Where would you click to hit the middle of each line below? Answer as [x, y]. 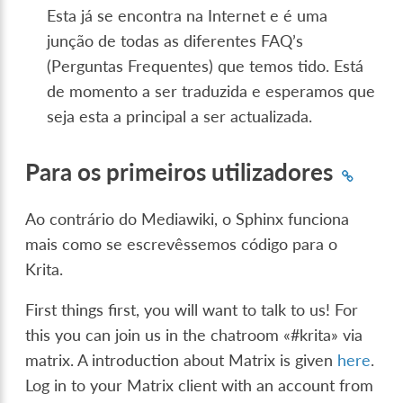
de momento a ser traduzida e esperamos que [211, 91]
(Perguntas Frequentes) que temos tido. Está [206, 66]
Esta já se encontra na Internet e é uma [188, 15]
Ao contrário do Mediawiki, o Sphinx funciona [188, 219]
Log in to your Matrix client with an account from [200, 386]
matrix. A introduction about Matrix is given [182, 361]
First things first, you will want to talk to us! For [192, 310]
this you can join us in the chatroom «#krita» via [194, 336]
